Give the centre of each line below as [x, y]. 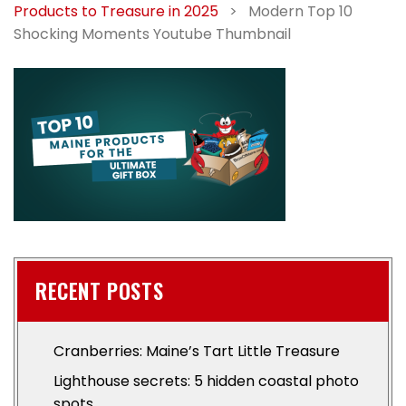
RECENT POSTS [100, 291]
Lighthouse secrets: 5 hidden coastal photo [206, 381]
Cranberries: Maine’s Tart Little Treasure [197, 351]
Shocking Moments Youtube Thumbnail [152, 34]
